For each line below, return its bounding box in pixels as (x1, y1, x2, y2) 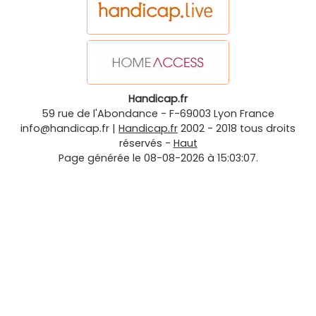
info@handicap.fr (20, 121, 109, 136)
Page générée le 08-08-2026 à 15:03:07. (58, 151, 258, 166)
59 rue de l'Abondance (42, 107, 158, 121)
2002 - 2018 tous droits (181, 121, 296, 136)
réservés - (119, 136, 174, 151)
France (240, 107, 274, 121)
